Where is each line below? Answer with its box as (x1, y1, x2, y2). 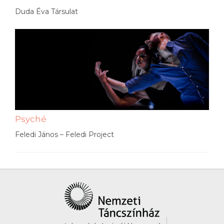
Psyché (15, 113, 46, 124)
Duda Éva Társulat (15, 6, 78, 16)
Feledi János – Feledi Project (15, 129, 114, 139)
